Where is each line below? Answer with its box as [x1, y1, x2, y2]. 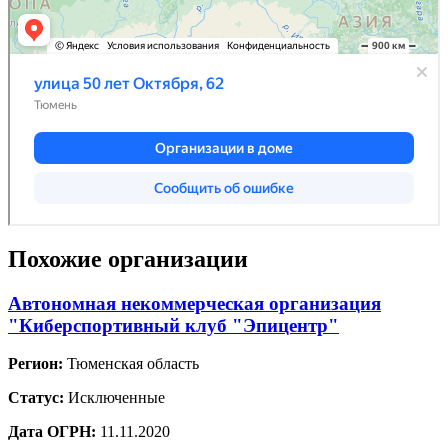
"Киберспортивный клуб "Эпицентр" [8, 314, 339, 336]
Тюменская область [63, 355, 199, 373]
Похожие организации [8, 245, 248, 272]
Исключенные [64, 389, 165, 407]
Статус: [8, 389, 64, 407]
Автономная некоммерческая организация [8, 292, 381, 314]
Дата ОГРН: [8, 423, 96, 441]
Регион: [8, 355, 63, 373]
